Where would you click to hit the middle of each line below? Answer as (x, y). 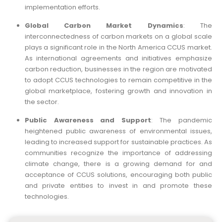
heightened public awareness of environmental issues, (118, 131)
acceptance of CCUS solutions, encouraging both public (118, 175)
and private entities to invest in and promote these (118, 186)
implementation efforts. (62, 7)
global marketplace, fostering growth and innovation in (118, 91)
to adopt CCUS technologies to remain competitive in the (118, 80)
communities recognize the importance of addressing (118, 153)
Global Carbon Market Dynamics (104, 26)
